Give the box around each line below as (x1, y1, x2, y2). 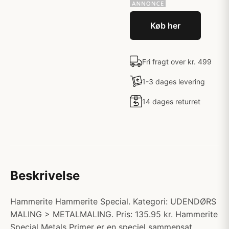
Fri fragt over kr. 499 (142, 57, 212, 66)
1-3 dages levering (142, 77, 205, 86)
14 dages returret (142, 97, 200, 106)
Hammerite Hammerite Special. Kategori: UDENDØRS (10, 196, 216, 207)
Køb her (150, 20, 180, 31)
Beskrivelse (10, 168, 80, 183)
